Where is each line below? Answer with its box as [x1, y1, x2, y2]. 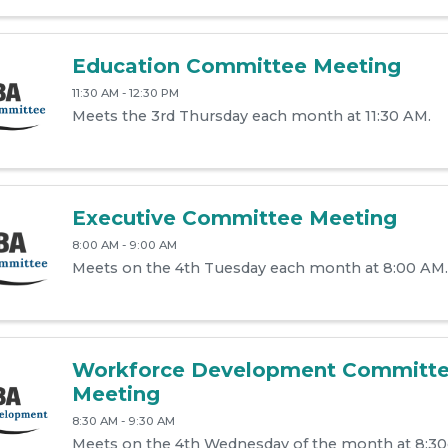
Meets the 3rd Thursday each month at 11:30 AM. [71, 107, 431, 126]
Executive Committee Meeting [71, 206, 397, 231]
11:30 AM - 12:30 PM [71, 86, 179, 101]
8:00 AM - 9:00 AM [71, 237, 177, 252]
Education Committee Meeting [71, 54, 401, 79]
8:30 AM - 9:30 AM [71, 413, 175, 428]
